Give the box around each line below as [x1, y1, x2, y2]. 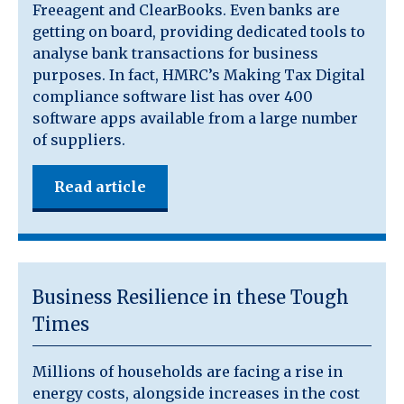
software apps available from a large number [32, 108, 358, 127]
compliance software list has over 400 [32, 87, 313, 106]
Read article [54, 177, 146, 196]
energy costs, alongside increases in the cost [32, 383, 360, 402]
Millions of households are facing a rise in [32, 362, 343, 381]
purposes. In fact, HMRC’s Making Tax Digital [32, 65, 365, 84]
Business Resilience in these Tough [32, 285, 349, 308]
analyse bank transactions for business [32, 43, 318, 62]
